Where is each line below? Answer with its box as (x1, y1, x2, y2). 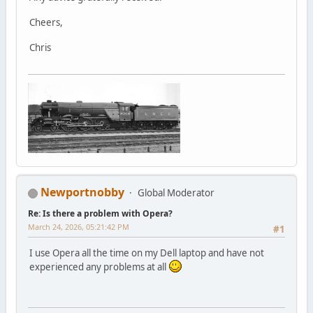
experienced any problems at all (29, 261, 168, 274)
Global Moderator (137, 187, 214, 200)
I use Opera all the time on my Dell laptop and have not (29, 247, 264, 260)
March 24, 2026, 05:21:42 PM (27, 221, 129, 233)
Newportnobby (40, 184, 124, 201)
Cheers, (29, 15, 63, 29)
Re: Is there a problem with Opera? (27, 208, 173, 220)
